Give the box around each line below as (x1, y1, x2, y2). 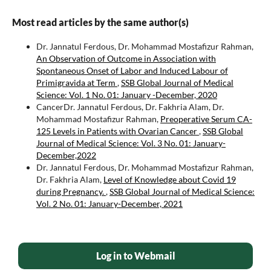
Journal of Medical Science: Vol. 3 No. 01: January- (36, 137, 226, 148)
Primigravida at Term (36, 77, 117, 88)
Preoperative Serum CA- (160, 113, 252, 124)
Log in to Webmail (96, 249, 175, 261)
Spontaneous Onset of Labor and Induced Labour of (36, 65, 228, 76)
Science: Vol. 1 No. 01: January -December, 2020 (36, 89, 217, 100)
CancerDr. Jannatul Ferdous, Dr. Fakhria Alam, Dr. (36, 101, 224, 112)
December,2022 (36, 149, 96, 160)
